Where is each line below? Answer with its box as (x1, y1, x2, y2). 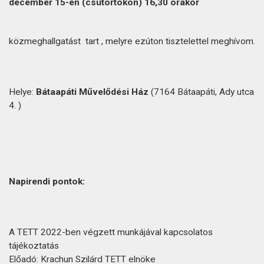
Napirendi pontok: (9, 176, 85, 187)
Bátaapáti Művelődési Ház (36, 87, 148, 97)
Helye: (9, 87, 36, 97)
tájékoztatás (9, 240, 59, 251)
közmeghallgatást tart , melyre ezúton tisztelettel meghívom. (9, 36, 255, 47)
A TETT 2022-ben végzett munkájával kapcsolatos (9, 227, 213, 237)
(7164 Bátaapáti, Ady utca (148, 87, 254, 97)
